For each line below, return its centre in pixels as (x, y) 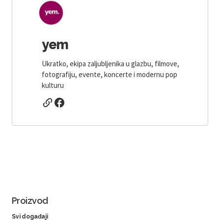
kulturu (53, 85)
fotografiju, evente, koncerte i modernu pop (110, 74)
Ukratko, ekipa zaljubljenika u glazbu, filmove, (110, 63)
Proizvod (30, 200)
